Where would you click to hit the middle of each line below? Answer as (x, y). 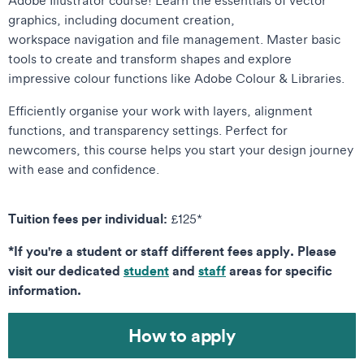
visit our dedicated (66, 270)
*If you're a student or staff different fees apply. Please (172, 250)
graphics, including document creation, (121, 19)
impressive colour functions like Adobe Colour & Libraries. (178, 78)
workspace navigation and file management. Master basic (174, 39)
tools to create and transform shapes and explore (150, 58)
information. (45, 289)
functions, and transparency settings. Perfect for (148, 130)
